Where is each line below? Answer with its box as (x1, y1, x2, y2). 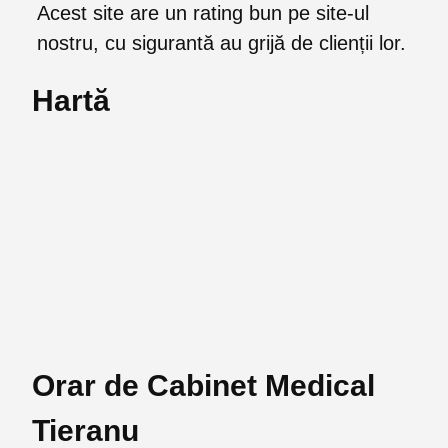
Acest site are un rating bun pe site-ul (37, 2, 369, 24)
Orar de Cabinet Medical (32, 369, 375, 402)
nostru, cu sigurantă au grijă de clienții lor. (37, 32, 406, 54)
